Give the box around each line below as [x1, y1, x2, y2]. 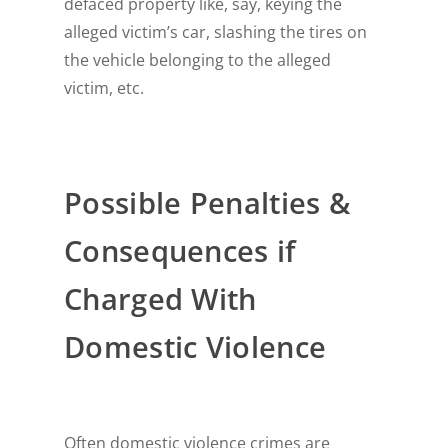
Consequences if [64, 232, 297, 271]
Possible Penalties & [64, 184, 351, 223]
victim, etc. [64, 77, 145, 100]
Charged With [64, 280, 257, 319]
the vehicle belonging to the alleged [64, 49, 332, 72]
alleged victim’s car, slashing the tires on [64, 21, 368, 44]
